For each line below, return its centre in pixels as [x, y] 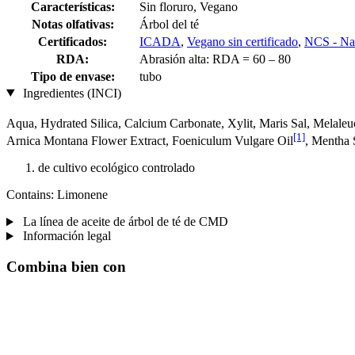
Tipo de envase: [73, 76]
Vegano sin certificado [242, 41]
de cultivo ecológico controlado [116, 168]
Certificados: [73, 41]
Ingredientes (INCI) [70, 93]
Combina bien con [66, 267]
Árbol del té [169, 24]
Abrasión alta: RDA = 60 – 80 [215, 59]
